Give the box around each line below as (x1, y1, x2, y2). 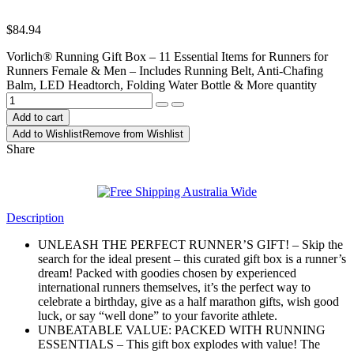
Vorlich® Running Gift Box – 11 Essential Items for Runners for (6, 49, 328, 63)
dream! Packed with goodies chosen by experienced (38, 265, 296, 280)
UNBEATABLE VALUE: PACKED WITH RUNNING (38, 322, 326, 337)
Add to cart (13, 111, 63, 123)
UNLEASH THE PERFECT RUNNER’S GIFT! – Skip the (38, 237, 343, 251)
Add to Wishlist (13, 127, 82, 140)
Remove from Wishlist (82, 127, 183, 140)
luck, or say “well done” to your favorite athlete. (38, 308, 277, 322)
